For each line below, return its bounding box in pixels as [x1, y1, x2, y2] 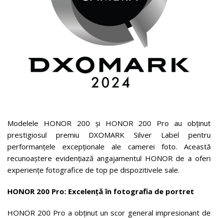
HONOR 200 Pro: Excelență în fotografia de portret [7, 186, 194, 196]
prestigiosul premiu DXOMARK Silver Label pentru [7, 129, 211, 140]
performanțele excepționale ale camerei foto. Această [7, 141, 211, 151]
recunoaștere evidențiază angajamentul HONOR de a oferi [7, 153, 211, 163]
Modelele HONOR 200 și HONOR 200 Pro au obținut [7, 118, 211, 128]
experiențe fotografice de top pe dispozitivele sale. [7, 164, 180, 175]
